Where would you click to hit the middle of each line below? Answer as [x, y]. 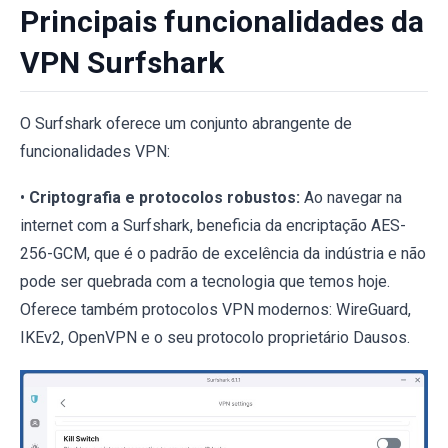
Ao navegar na [351, 198]
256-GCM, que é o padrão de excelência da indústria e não [223, 254]
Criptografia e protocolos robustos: [164, 198]
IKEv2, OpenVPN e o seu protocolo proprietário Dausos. [215, 338]
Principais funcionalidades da [222, 22]
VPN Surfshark [122, 63]
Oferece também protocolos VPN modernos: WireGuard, [215, 310]
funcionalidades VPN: [95, 152]
